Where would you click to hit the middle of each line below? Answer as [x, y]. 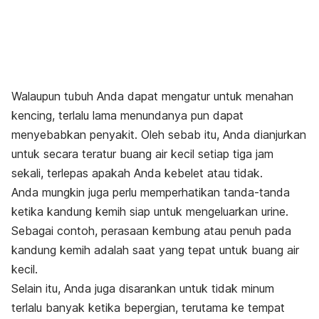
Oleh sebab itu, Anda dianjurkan [224, 135]
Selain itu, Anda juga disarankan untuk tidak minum [143, 289]
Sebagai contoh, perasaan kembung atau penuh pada [151, 231]
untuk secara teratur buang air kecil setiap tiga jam [142, 154]
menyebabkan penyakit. [76, 135]
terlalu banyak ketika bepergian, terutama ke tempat [148, 308]
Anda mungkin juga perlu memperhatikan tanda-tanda [151, 193]
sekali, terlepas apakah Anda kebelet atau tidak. [139, 173]
